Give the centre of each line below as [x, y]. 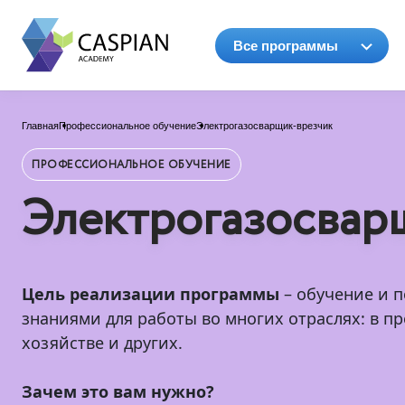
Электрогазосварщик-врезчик [264, 126]
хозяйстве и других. [102, 343]
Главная [40, 126]
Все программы [286, 45]
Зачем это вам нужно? [118, 391]
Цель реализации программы [153, 294]
